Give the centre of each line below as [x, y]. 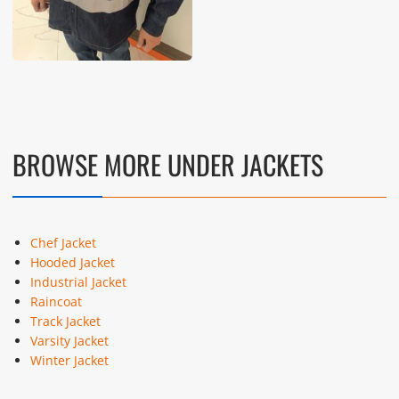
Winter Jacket [69, 361]
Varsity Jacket [69, 341]
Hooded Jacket [72, 263]
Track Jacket [65, 322]
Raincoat [56, 302]
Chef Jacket [63, 243]
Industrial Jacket [78, 282]
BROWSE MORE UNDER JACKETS [167, 165]
